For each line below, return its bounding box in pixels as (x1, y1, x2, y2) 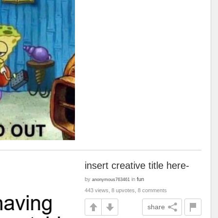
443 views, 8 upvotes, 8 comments (85, 187, 167, 193)
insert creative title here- (85, 160, 189, 171)
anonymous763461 (92, 177, 130, 182)
